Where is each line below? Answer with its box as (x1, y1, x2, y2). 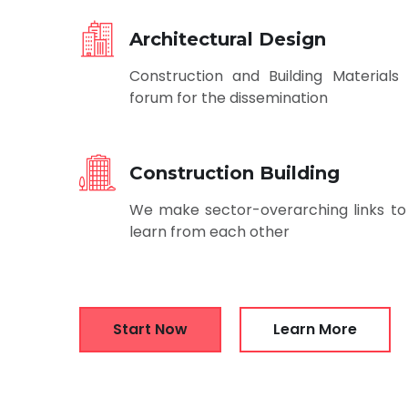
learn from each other (129, 220, 290, 242)
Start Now (113, 318, 188, 340)
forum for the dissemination (129, 87, 328, 108)
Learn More (273, 318, 357, 340)
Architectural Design (129, 27, 326, 50)
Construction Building (129, 161, 340, 184)
